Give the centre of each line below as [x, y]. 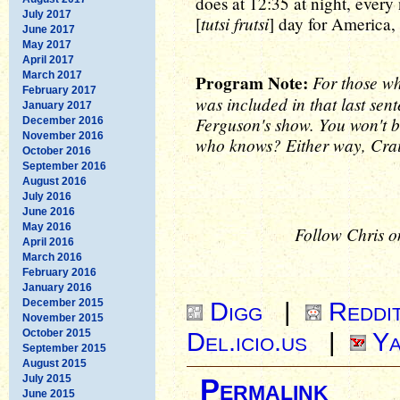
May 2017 [47, 44]
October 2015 [57, 333]
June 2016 [49, 211]
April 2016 [48, 242]
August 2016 [54, 181]
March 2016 [52, 257]
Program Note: [252, 83]
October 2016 [57, 150]
